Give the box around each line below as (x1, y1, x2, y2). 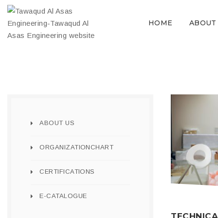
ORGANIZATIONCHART (39, 144, 114, 151)
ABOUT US (39, 119, 75, 127)
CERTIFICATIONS (39, 168, 95, 175)
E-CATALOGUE (39, 192, 87, 200)
